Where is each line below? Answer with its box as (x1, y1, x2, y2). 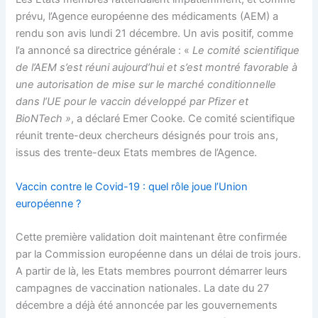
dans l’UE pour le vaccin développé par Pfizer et (16, 95, 249, 109)
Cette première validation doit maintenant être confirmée (16, 231, 287, 243)
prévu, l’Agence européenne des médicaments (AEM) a (16, 10, 279, 23)
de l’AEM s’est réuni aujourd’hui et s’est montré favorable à (16, 61, 298, 75)
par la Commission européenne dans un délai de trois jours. (16, 248, 302, 261)
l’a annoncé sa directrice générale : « (16, 44, 193, 57)
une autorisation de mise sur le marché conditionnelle (16, 78, 277, 92)
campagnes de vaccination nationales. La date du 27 (16, 282, 270, 295)
